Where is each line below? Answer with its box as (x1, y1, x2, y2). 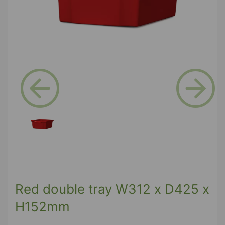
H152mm (15, 199, 70, 215)
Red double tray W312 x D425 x (15, 181, 209, 197)
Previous (34, 108, 76, 121)
